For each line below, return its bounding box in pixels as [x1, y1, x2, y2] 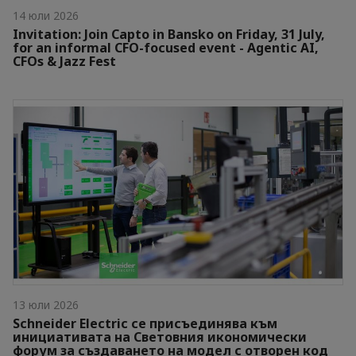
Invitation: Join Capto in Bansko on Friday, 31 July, [13, 25, 325, 43]
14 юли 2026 [13, 7, 79, 23]
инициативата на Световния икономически [13, 328, 307, 346]
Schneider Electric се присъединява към [13, 315, 277, 333]
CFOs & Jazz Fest [13, 52, 116, 70]
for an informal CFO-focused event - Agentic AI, [13, 38, 319, 56]
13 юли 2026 [13, 297, 79, 313]
